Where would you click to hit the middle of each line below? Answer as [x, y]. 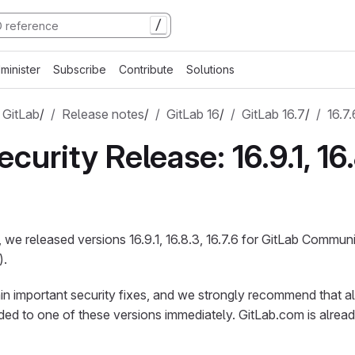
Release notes [103, 114]
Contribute [146, 69]
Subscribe [80, 69]
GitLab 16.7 [273, 114]
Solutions [210, 69]
